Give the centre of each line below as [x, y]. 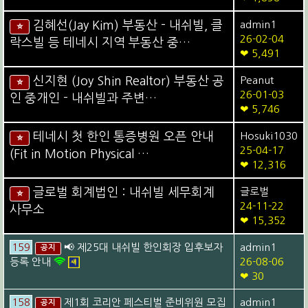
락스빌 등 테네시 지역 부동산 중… [100, 42]
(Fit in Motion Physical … [80, 154]
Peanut [257, 80]
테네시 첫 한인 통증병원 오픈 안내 [123, 136]
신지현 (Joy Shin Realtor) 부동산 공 [128, 81]
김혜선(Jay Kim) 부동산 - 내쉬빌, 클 [128, 25]
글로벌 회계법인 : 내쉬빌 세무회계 [123, 192]
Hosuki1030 [269, 135]
